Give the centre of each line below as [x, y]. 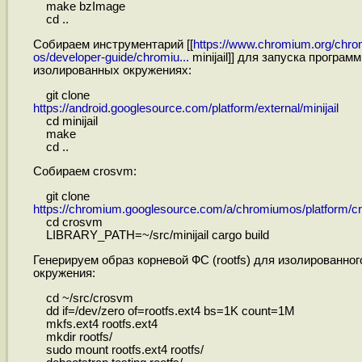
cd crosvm [67, 223]
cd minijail [65, 121]
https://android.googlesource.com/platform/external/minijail [185, 108]
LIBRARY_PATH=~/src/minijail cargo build [151, 236]
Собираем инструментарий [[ [113, 44]
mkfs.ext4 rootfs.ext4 [95, 324]
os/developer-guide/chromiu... [111, 57]
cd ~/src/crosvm [83, 298]
